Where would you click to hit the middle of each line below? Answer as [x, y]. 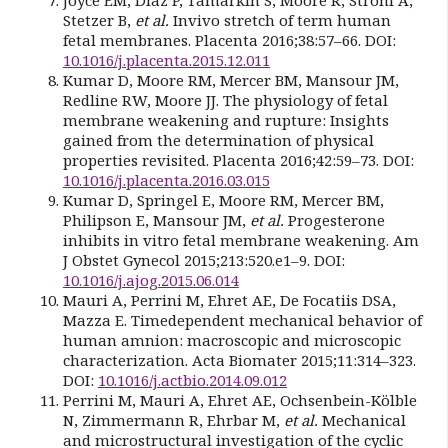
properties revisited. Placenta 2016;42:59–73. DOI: [238, 159]
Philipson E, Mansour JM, [156, 219]
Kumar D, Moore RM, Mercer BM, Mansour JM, [230, 79]
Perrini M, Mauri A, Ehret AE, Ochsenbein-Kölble [239, 399]
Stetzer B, [98, 19]
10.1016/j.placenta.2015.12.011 [166, 59]
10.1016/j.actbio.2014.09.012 [192, 379]
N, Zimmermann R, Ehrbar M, [173, 419]
